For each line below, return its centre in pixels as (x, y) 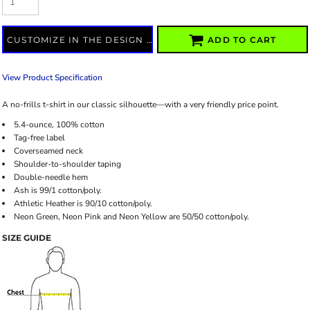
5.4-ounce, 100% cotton (59, 125)
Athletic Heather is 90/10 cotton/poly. (83, 203)
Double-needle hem (51, 177)
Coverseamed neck (48, 151)
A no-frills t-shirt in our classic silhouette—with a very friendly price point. (140, 104)
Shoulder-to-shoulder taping (67, 164)
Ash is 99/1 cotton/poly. (58, 190)
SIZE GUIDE (27, 238)
